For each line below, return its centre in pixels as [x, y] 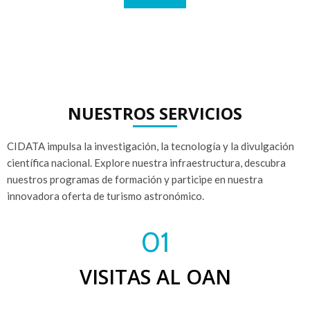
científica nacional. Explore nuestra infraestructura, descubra [146, 162]
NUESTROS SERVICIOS [155, 113]
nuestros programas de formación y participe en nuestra [135, 179]
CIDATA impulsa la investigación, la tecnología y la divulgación [151, 146]
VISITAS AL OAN [155, 276]
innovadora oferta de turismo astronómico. [106, 195]
